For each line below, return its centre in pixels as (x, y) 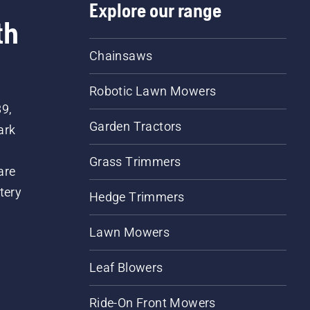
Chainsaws (121, 55)
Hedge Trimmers (137, 197)
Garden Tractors (135, 126)
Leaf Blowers (126, 267)
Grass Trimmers (135, 161)
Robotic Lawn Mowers (153, 91)
